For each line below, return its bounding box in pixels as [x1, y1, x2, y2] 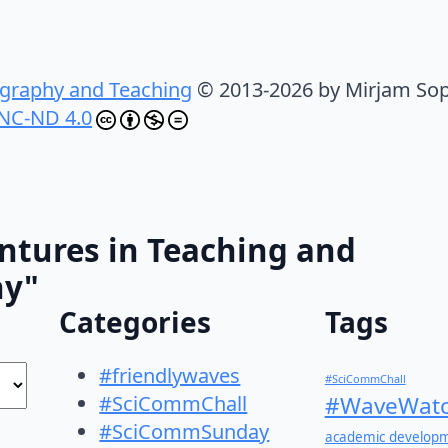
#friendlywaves [99, 362, 241, 390]
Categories [59, 302, 212, 341]
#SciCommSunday [99, 418, 270, 446]
